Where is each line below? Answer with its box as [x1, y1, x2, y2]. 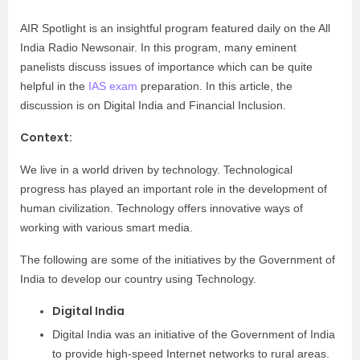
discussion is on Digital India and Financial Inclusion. [20, 99, 286, 112]
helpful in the [20, 80, 88, 92]
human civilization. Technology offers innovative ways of [20, 202, 303, 215]
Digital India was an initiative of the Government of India [52, 328, 335, 341]
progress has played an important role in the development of [20, 182, 327, 195]
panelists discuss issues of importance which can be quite [20, 60, 313, 73]
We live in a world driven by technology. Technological [20, 163, 292, 176]
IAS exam [88, 80, 137, 92]
